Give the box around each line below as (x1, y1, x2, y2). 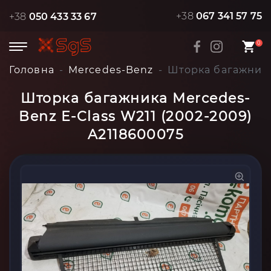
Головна (9, 64, 54, 76)
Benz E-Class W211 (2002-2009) (19, 108, 252, 125)
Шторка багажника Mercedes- (20, 90, 251, 106)
